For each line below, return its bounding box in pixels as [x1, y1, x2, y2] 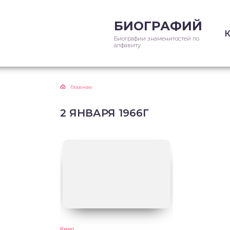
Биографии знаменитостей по [114, 34, 199, 42]
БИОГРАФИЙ [114, 18, 202, 33]
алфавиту [114, 41, 141, 49]
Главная [70, 84, 92, 90]
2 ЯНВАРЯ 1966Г [60, 107, 149, 119]
